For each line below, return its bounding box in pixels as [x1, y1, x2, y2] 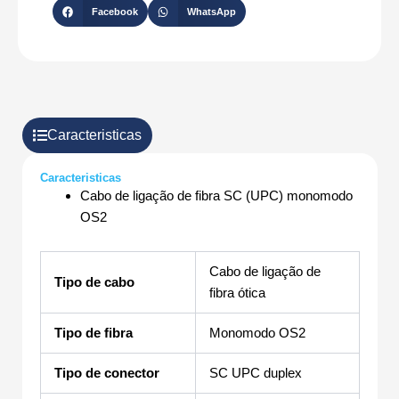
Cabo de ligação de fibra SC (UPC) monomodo [80, 188, 353, 204]
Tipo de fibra [54, 325, 133, 341]
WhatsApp [187, 6, 236, 18]
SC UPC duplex [209, 365, 302, 381]
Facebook [91, 6, 138, 18]
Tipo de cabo [54, 274, 134, 290]
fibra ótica [209, 285, 265, 301]
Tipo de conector [54, 365, 159, 381]
